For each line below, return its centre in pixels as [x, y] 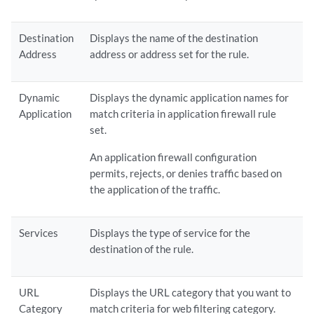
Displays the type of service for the [170, 233]
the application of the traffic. [155, 189]
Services [39, 233]
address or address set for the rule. [170, 54]
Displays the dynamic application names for [190, 97]
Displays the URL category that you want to [191, 292]
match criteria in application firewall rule [183, 114]
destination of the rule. [142, 249]
